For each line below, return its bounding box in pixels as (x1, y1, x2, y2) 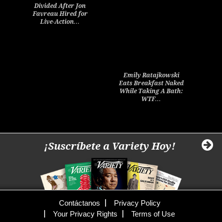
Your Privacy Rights (53, 209, 117, 218)
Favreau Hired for (32, 10, 88, 18)
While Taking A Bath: (119, 87, 183, 95)
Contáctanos (58, 198, 100, 207)
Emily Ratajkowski (123, 71, 179, 79)
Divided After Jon (34, 2, 86, 10)
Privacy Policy (113, 198, 161, 207)
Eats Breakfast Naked (118, 79, 184, 87)
